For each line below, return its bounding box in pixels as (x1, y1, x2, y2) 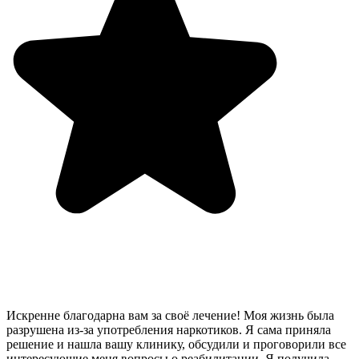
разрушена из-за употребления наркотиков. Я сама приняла (6, 323, 331, 337)
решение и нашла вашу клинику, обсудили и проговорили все (6, 337, 346, 352)
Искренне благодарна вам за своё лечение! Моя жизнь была (6, 309, 334, 323)
